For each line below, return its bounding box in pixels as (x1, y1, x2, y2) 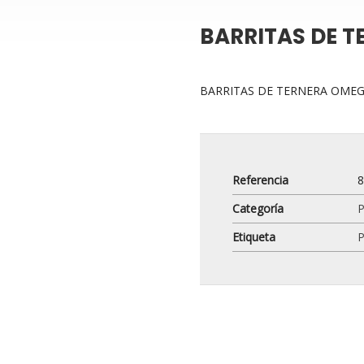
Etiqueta (232, 229, 276, 245)
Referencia (232, 172, 289, 188)
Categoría (232, 201, 284, 216)
